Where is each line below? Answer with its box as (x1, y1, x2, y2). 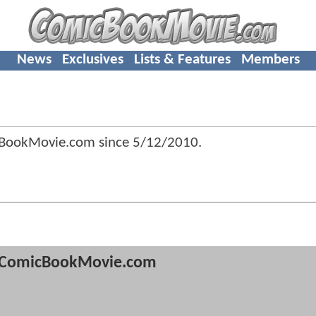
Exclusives (61, 51, 123, 67)
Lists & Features (133, 51, 231, 67)
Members (241, 51, 300, 67)
